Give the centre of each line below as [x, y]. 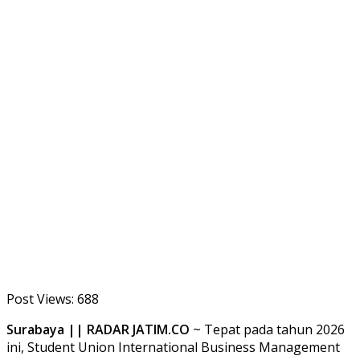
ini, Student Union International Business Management [173, 347]
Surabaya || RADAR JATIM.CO [98, 329]
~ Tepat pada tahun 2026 [267, 329]
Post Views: [40, 299]
